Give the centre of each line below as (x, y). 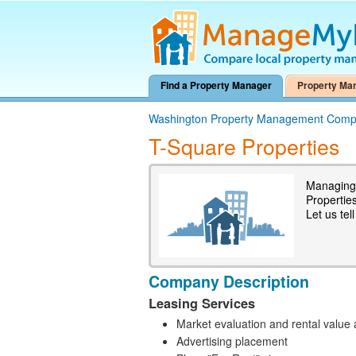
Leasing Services (202, 304)
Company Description (229, 282)
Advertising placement (232, 341)
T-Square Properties (244, 146)
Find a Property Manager (216, 85)
